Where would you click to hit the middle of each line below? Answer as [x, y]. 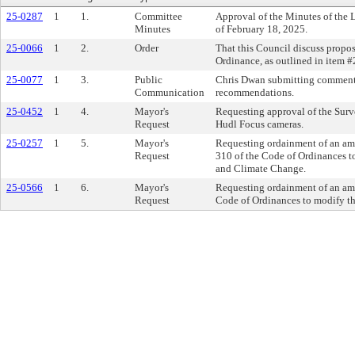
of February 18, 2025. [261, 29]
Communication [170, 92]
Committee [158, 16]
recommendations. [255, 92]
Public [149, 80]
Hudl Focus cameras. [260, 124]
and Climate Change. [261, 168]
